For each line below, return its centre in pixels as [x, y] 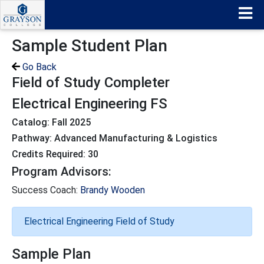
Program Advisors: [62, 171]
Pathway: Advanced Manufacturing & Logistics [115, 138]
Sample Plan [51, 254]
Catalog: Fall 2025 [51, 122]
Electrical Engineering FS [90, 104]
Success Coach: [46, 190]
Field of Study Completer [91, 82]
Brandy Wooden [113, 190]
